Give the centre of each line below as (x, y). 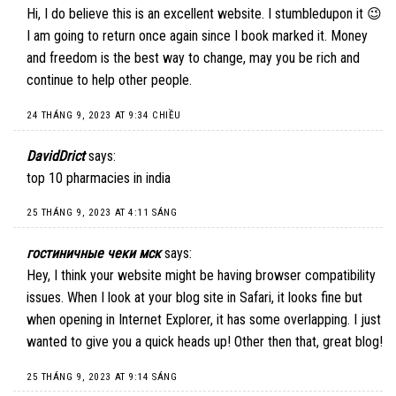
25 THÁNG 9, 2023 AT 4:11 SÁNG (102, 213)
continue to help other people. (109, 80)
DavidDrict (56, 156)
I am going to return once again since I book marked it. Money (197, 36)
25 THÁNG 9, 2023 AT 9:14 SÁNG (102, 377)
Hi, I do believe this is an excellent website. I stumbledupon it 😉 (204, 14)
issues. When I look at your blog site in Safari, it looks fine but (194, 298)
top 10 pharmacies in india (99, 178)
